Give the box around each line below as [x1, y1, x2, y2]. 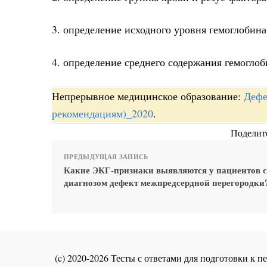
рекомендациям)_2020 [52, 106, 153, 121]
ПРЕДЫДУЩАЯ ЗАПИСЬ [64, 152, 148, 162]
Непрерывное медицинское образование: [52, 89, 244, 104]
